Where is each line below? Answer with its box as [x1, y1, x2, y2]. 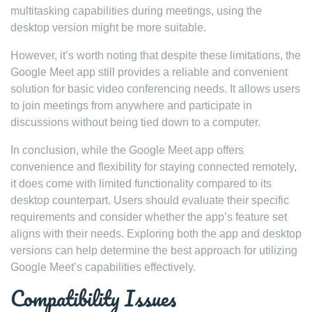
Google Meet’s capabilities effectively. [10, 261, 196, 273]
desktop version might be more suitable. [10, 22, 206, 33]
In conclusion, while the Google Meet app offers [10, 144, 244, 156]
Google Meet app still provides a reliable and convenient [10, 66, 288, 78]
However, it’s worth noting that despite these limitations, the [10, 49, 301, 61]
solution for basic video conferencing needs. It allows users [10, 83, 300, 95]
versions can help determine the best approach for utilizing [10, 244, 297, 256]
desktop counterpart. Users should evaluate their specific [10, 194, 289, 206]
